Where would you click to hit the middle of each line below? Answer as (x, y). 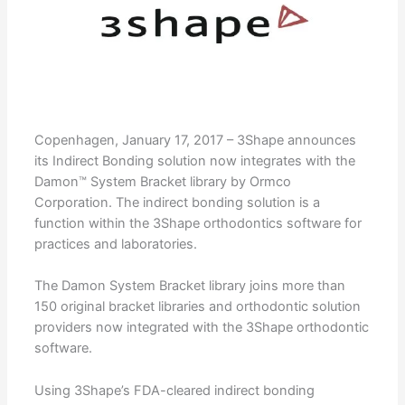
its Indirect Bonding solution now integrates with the (194, 161)
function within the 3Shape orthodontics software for (198, 223)
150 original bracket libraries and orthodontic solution (197, 307)
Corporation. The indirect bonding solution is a (177, 202)
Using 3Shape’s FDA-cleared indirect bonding (174, 390)
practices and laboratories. (115, 244)
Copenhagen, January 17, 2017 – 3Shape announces (195, 140)
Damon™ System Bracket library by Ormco (162, 182)
